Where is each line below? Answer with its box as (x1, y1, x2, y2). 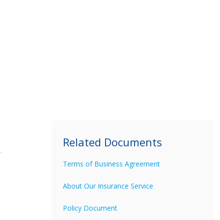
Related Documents (63, 135, 163, 150)
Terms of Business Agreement (63, 159, 161, 169)
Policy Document (63, 203, 118, 213)
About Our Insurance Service (63, 181, 154, 191)
